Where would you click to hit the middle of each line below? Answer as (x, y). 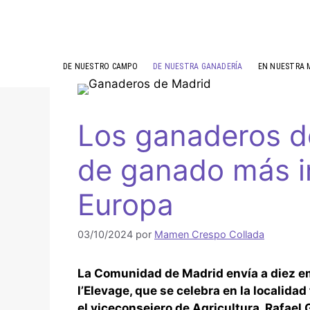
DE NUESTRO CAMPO (100, 66)
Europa (126, 204)
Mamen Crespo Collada (209, 235)
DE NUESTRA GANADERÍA (198, 66)
